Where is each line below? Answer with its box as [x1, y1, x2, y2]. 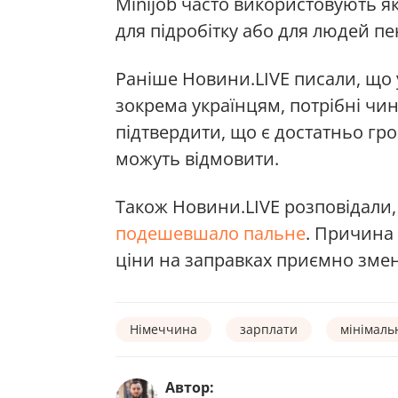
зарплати [240, 320, 298, 338]
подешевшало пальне [115, 220, 306, 245]
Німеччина [130, 320, 197, 338]
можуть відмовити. [115, 146, 279, 171]
